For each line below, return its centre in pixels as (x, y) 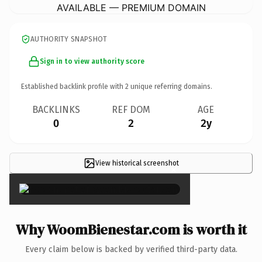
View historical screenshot (137, 163)
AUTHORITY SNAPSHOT (69, 39)
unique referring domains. (170, 86)
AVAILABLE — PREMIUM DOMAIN (131, 7)
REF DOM (131, 109)
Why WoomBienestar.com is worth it (131, 229)
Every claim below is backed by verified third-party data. (131, 249)
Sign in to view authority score (92, 61)
